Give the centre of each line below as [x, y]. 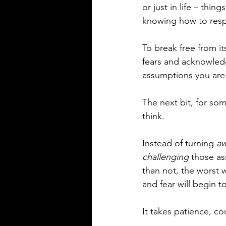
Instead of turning [179, 144]
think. [155, 116]
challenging [165, 157]
